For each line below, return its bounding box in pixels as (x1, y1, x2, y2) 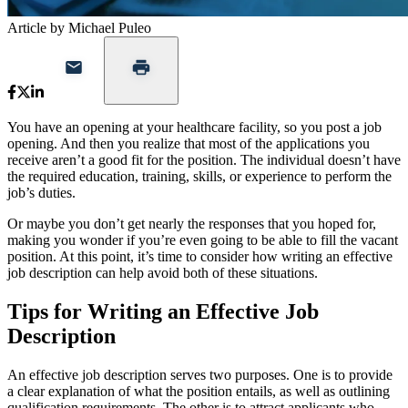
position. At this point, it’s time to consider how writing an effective (7, 248, 393, 264)
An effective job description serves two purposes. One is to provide (7, 366, 393, 382)
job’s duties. (7, 184, 76, 200)
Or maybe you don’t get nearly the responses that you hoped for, (7, 215, 376, 231)
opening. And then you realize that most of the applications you (7, 135, 370, 151)
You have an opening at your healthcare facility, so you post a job (7, 118, 382, 135)
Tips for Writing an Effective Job (7, 299, 319, 323)
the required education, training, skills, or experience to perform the (7, 168, 392, 184)
